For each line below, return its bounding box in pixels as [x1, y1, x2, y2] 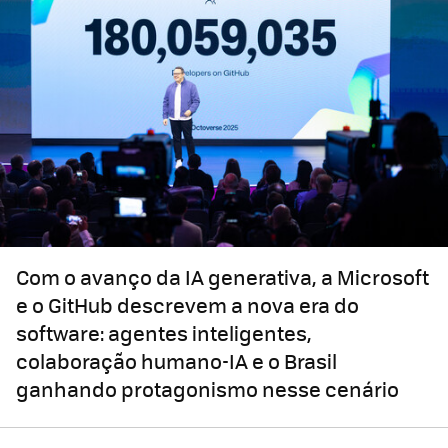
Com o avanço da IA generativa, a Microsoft [16, 262, 429, 292]
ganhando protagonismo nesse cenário [16, 374, 399, 404]
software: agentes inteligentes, [16, 318, 312, 348]
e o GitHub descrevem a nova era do [16, 290, 359, 320]
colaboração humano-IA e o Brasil [16, 346, 337, 376]
